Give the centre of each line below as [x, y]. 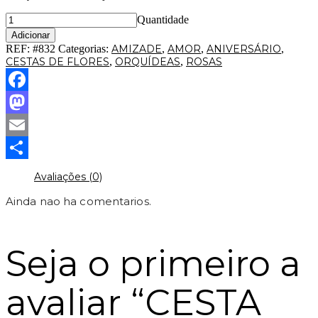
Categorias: [85, 48]
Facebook [30, 95]
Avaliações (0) [68, 176]
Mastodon [31, 118]
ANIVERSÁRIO [244, 49]
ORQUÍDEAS [148, 61]
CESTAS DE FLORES [57, 61]
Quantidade [163, 19]
